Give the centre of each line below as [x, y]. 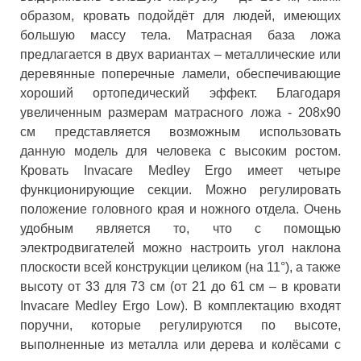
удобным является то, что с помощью [180, 228]
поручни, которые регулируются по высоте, [180, 325]
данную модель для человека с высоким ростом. [180, 151]
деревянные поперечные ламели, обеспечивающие [180, 73]
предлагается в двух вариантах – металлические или [180, 54]
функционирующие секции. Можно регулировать [180, 189]
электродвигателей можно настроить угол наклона [180, 247]
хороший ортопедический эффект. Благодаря [180, 93]
